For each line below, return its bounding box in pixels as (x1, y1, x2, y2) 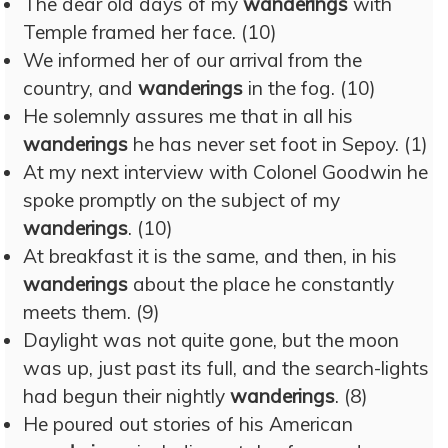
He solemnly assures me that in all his (23, 104, 353, 128)
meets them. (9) (23, 300, 160, 324)
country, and (23, 76, 138, 100)
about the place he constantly (128, 272, 394, 296)
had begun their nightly (23, 384, 230, 408)
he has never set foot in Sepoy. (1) (128, 132, 428, 156)
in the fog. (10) (243, 76, 376, 100)
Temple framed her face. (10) (23, 20, 277, 44)
